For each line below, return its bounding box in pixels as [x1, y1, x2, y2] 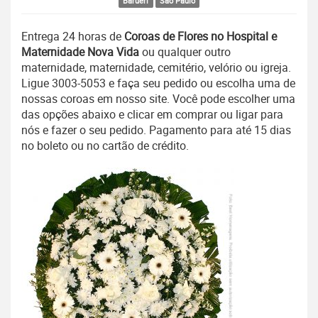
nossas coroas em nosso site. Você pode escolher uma [21, 91, 295, 107]
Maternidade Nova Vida [21, 44, 139, 60]
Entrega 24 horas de [21, 28, 124, 45]
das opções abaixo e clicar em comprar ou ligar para [21, 106, 283, 123]
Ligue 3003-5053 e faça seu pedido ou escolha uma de [21, 75, 295, 92]
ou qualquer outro [139, 44, 231, 60]
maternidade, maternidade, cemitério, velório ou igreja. [21, 60, 291, 76]
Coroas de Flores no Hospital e [124, 28, 277, 45]
